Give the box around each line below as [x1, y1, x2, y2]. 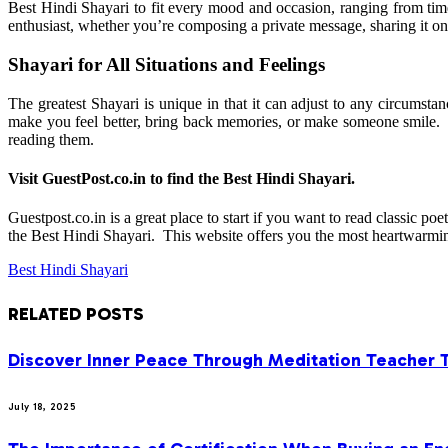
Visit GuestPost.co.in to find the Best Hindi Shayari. [8, 170, 355, 187]
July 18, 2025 [8, 401, 76, 414]
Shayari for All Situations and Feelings [8, 54, 325, 76]
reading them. [8, 130, 94, 148]
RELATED [8, 303, 86, 326]
